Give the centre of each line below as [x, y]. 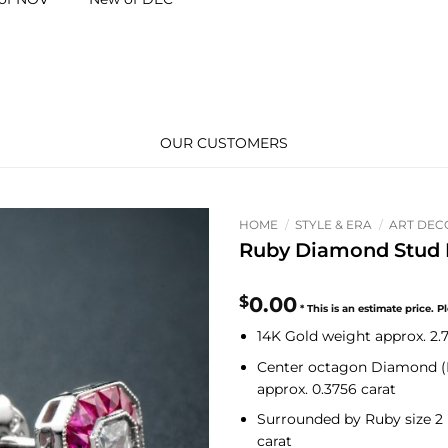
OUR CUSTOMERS [224, 143]
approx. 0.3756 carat [327, 388]
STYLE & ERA [334, 224]
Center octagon [312, 366]
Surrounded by [311, 419]
